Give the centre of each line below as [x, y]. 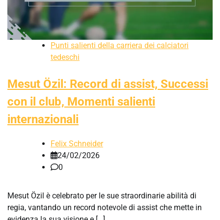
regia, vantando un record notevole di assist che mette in [105, 208]
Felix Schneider [77, 144]
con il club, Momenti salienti [81, 102]
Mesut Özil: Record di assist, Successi [108, 84]
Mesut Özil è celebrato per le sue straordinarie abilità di [102, 196]
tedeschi [65, 57]
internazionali [43, 120]
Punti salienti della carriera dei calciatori [120, 46]
